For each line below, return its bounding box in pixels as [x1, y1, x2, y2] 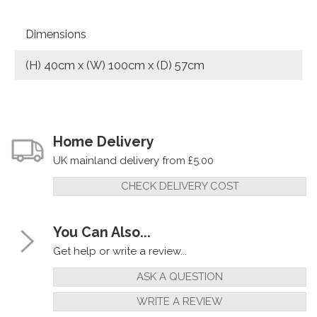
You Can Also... [53, 224, 151, 241]
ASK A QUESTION [137, 270, 223, 283]
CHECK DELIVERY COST [120, 179, 239, 192]
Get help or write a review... [53, 244, 187, 258]
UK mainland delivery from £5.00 [53, 154, 214, 167]
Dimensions [25, 27, 86, 42]
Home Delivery [53, 134, 154, 151]
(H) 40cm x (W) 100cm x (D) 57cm [25, 58, 204, 73]
